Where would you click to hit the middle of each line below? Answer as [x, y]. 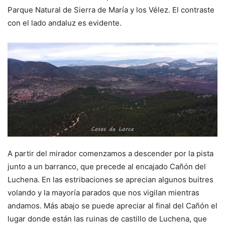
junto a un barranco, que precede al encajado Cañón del [107, 167]
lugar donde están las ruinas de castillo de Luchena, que [107, 219]
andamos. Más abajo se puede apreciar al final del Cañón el [113, 206]
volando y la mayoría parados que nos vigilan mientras [103, 193]
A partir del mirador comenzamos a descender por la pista [110, 154]
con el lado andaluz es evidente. [65, 23]
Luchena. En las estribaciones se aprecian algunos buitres [110, 180]
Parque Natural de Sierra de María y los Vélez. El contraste [111, 10]
